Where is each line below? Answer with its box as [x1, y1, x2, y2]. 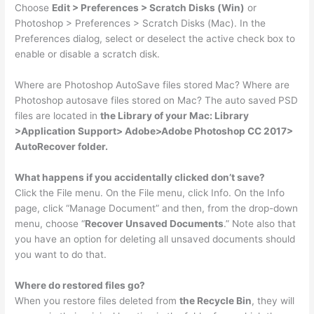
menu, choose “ [15, 217, 86, 229]
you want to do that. [15, 248, 107, 260]
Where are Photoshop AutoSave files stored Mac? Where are [15, 78, 290, 90]
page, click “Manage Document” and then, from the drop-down [15, 202, 299, 214]
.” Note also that [224, 217, 296, 229]
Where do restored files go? [15, 279, 146, 291]
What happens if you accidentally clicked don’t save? [15, 171, 266, 183]
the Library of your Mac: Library [100, 109, 250, 121]
